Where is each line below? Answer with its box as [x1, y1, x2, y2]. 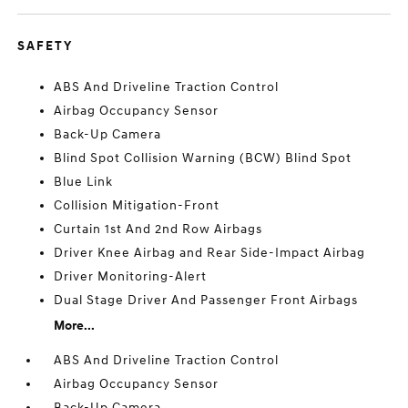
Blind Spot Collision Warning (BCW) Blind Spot [54, 150, 352, 166]
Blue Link [54, 174, 114, 189]
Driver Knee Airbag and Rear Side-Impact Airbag [54, 245, 366, 260]
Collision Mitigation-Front [54, 198, 220, 213]
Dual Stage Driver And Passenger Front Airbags [54, 292, 359, 308]
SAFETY [17, 38, 74, 54]
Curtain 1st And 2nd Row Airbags [54, 221, 263, 237]
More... [54, 318, 96, 333]
